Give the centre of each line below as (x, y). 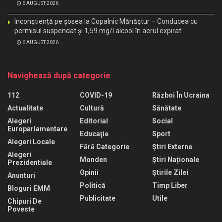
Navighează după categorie (59, 75)
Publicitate (98, 198)
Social (163, 121)
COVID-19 (96, 95)
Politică (93, 185)
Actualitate (25, 108)
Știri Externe (172, 146)
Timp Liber (170, 185)
